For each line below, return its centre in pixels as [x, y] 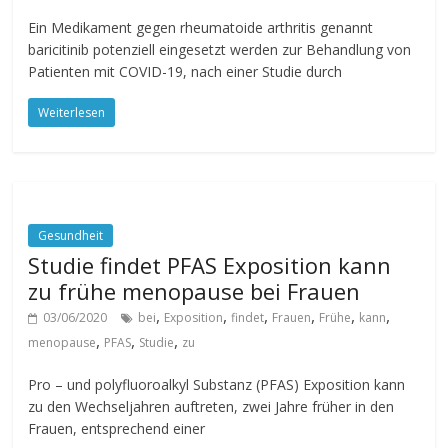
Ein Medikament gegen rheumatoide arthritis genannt [201, 27]
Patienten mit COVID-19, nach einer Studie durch [185, 71]
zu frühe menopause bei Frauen [194, 291]
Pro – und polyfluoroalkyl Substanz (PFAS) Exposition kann [217, 384]
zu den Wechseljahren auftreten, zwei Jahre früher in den [211, 406]
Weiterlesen [72, 112]
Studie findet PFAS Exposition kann [210, 265]
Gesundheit [71, 235]
